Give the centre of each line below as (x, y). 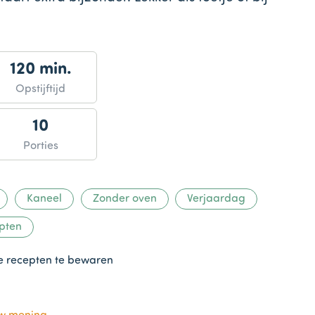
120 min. (40, 70)
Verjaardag (217, 199)
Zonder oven (124, 199)
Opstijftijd (41, 90)
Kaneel (44, 199)
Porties (40, 146)
